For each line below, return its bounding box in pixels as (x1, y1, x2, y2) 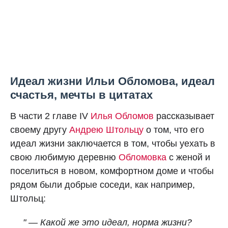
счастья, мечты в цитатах (10, 89, 153, 101)
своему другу (10, 125, 69, 135)
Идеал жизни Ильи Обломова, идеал (10, 75, 215, 88)
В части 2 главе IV (10, 111, 91, 121)
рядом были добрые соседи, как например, (10, 180, 195, 190)
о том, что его (144, 125, 204, 135)
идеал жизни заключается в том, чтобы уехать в (10, 138, 215, 149)
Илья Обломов (91, 111, 154, 121)
